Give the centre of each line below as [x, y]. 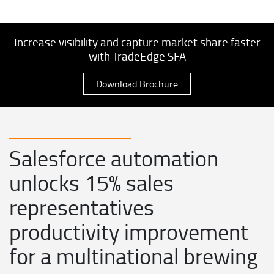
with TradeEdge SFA [137, 56]
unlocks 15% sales [91, 182]
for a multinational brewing [134, 255]
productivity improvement [129, 231]
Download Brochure [137, 83]
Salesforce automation [114, 157]
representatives [82, 206]
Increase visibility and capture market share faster [137, 42]
